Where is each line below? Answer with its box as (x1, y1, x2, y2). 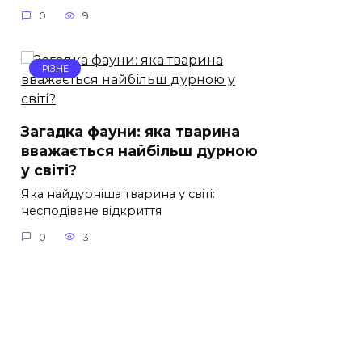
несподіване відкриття (21, 204, 162, 219)
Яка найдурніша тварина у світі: (21, 187, 215, 202)
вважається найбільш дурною (21, 142, 258, 160)
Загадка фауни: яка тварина (21, 123, 240, 141)
